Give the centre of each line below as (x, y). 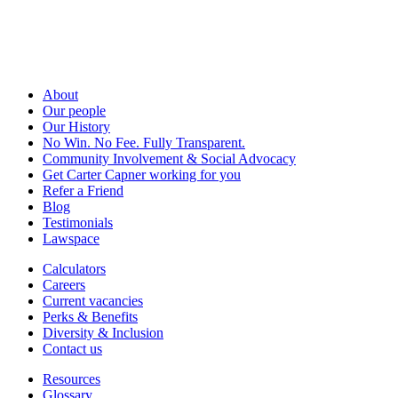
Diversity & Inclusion (103, 333)
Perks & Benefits (90, 317)
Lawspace (71, 239)
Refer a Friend (83, 191)
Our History (76, 127)
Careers (64, 285)
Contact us (72, 349)
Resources (72, 379)
